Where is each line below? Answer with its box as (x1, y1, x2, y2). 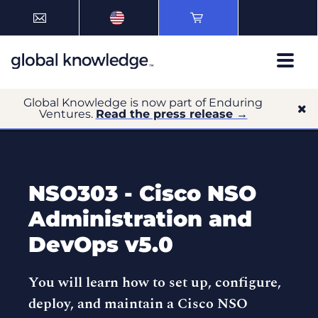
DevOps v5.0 (28, 231, 173, 258)
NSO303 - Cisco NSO (28, 180, 256, 207)
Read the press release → (95, 107, 248, 121)
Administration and (28, 206, 252, 232)
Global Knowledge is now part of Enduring (23, 96, 263, 109)
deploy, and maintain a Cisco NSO (28, 293, 248, 314)
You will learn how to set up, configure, (28, 272, 281, 293)
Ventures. (38, 107, 96, 121)
